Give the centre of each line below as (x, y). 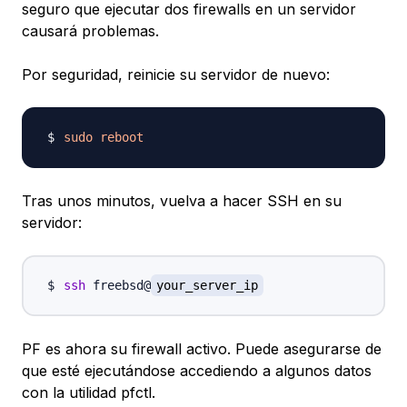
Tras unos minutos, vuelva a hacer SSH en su (182, 200)
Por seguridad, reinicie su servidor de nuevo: (176, 74)
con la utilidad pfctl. (89, 392)
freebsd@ (118, 285)
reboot (122, 137)
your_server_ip (207, 285)
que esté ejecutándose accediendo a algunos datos (197, 370)
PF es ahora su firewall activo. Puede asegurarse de (202, 348)
